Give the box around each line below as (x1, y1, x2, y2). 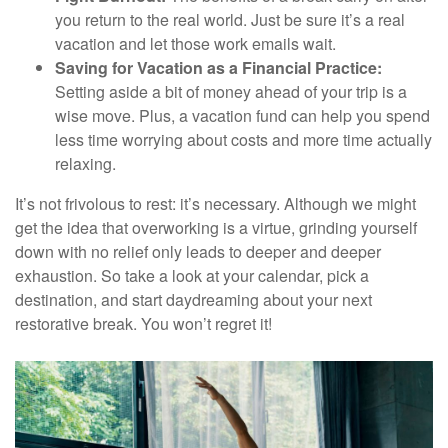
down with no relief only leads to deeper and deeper (15, 239, 381, 263)
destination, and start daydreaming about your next (15, 287, 372, 311)
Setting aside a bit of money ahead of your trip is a (55, 79, 407, 103)
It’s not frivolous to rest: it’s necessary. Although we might (15, 191, 416, 215)
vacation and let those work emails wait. (55, 31, 336, 55)
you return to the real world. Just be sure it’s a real (55, 7, 405, 31)
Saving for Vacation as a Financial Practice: (55, 55, 382, 79)
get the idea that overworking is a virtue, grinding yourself (15, 215, 417, 239)
